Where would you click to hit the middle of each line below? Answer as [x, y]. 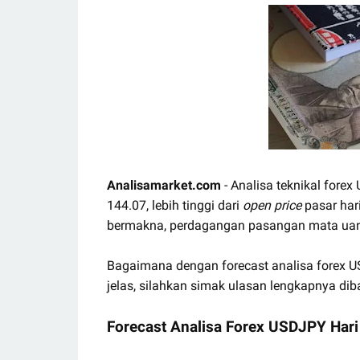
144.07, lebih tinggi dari [175, 205]
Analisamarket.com [164, 185]
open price [272, 205]
